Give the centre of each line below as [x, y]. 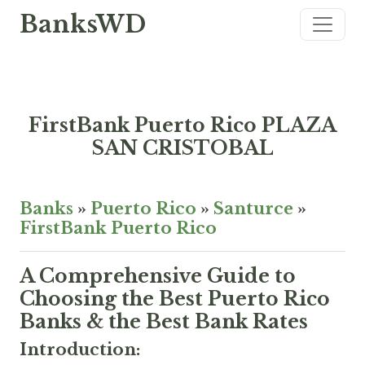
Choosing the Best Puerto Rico [175, 299]
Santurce [253, 209]
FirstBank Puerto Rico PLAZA [182, 125]
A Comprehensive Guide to [158, 276]
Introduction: [80, 350]
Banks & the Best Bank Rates [164, 321]
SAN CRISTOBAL [182, 148]
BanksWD [83, 24]
